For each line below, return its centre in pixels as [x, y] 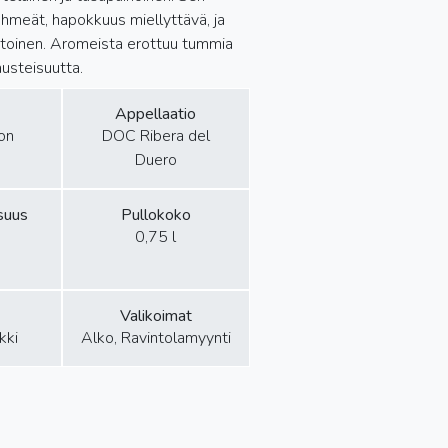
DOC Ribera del [155, 136]
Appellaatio [156, 114]
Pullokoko [155, 215]
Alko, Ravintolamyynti [155, 338]
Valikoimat [155, 316]
